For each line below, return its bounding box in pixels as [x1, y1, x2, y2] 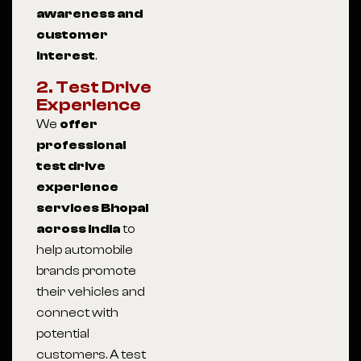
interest [36, 48, 95, 63]
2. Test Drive [36, 77, 151, 98]
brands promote [36, 263, 136, 278]
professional [36, 138, 126, 152]
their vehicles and [36, 284, 145, 299]
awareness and [36, 6, 143, 21]
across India [36, 222, 120, 236]
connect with [36, 305, 118, 320]
